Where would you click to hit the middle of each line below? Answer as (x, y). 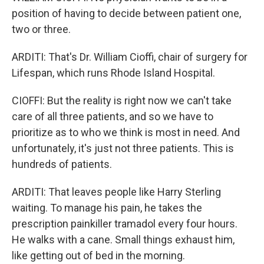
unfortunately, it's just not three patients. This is (123, 148)
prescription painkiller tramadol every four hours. (125, 224)
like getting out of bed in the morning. (98, 255)
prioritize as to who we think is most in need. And (126, 132)
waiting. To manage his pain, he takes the (107, 208)
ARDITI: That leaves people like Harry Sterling (116, 192)
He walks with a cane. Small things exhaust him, (123, 240)
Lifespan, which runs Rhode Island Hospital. (113, 73)
